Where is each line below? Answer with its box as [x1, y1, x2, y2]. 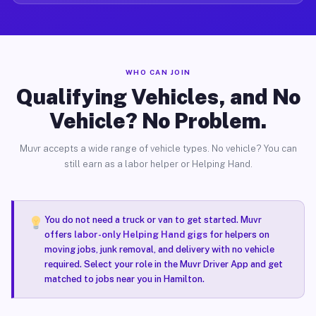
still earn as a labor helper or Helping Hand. [63, 159, 253, 169]
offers [44, 229, 74, 240]
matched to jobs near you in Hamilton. [44, 274, 205, 284]
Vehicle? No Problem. [49, 108, 267, 133]
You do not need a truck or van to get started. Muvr [44, 214, 262, 225]
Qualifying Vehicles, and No [16, 84, 300, 109]
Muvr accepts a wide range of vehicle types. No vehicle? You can [19, 143, 297, 154]
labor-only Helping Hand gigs [73, 229, 207, 240]
